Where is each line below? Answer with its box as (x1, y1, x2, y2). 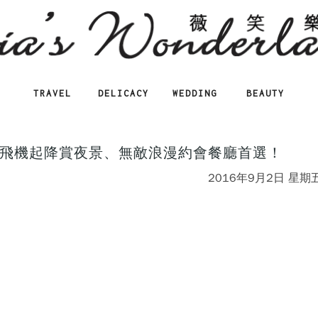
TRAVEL (33, 88, 72, 99)
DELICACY (98, 88, 149, 99)
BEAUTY (246, 88, 285, 99)
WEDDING (172, 88, 217, 99)
